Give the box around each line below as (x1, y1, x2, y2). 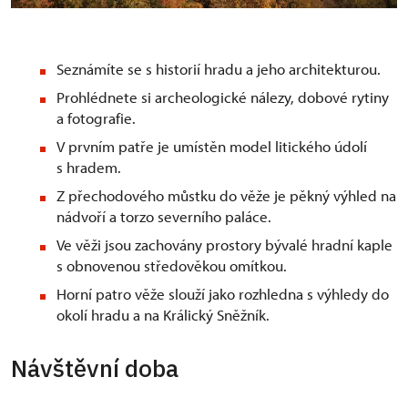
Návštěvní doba (11, 352, 178, 383)
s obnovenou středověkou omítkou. (56, 256, 287, 275)
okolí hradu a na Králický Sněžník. (56, 305, 270, 324)
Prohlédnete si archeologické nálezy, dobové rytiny (56, 87, 389, 107)
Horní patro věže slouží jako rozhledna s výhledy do (56, 284, 389, 303)
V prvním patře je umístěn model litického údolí (56, 137, 367, 156)
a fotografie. (56, 108, 136, 127)
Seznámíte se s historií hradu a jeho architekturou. (56, 59, 381, 78)
